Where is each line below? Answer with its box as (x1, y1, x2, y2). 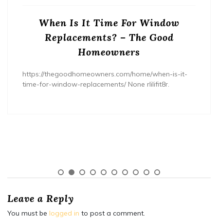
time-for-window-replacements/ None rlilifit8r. (22, 79, 169, 89)
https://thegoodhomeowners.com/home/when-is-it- (22, 69, 187, 78)
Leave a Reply (7, 192, 74, 204)
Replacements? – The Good (44, 31, 174, 43)
